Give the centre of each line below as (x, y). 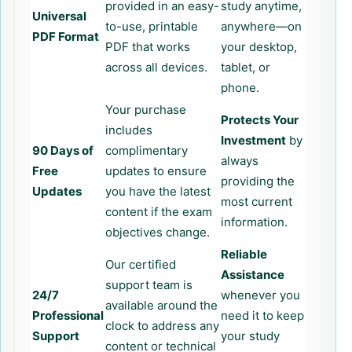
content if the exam (159, 212)
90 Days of (63, 150)
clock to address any (162, 326)
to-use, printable (152, 26)
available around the (161, 305)
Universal (59, 16)
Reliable (244, 254)
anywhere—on (261, 26)
